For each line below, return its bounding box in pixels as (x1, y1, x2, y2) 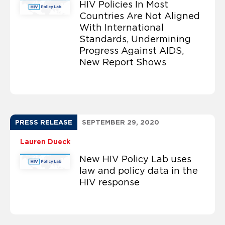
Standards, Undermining (79, 34, 191, 44)
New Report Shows (79, 57, 166, 67)
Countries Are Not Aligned (79, 11, 200, 21)
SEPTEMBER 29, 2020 (82, 118, 159, 126)
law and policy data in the (79, 165, 198, 176)
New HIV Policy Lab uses (79, 154, 191, 164)
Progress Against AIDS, (79, 45, 184, 56)
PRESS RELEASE (15, 118, 72, 126)
